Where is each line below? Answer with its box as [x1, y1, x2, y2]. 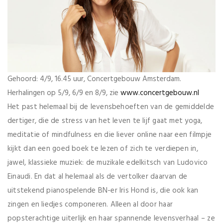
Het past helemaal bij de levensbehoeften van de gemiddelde [7, 101, 215, 113]
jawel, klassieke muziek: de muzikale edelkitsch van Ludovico [7, 157, 208, 169]
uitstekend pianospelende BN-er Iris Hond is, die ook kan [7, 185, 199, 197]
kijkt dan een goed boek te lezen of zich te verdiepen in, [7, 143, 198, 155]
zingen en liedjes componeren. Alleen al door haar [7, 199, 173, 211]
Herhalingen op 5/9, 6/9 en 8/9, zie [7, 87, 120, 100]
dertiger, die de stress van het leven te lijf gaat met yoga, [7, 115, 203, 127]
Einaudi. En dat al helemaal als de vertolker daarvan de [7, 171, 188, 183]
